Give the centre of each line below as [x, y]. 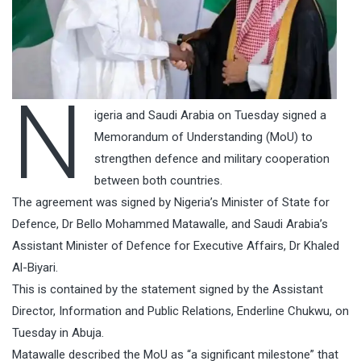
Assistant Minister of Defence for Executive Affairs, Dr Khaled [176, 246]
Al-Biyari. [35, 268]
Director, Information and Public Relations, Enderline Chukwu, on [180, 311]
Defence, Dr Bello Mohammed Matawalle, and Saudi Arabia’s [170, 224]
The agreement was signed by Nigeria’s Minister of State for [171, 203]
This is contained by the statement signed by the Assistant [168, 290]
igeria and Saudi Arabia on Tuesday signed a [210, 116]
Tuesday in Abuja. [58, 333]
